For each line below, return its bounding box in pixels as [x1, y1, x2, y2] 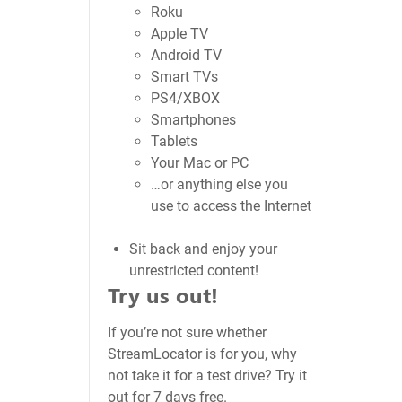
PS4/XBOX [151, 90, 221, 107]
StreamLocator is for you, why [108, 345, 298, 363]
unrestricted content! [129, 262, 259, 279]
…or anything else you [151, 176, 289, 193]
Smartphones [151, 111, 237, 128]
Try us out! [108, 280, 219, 309]
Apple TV [151, 25, 209, 42]
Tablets [151, 133, 198, 150]
